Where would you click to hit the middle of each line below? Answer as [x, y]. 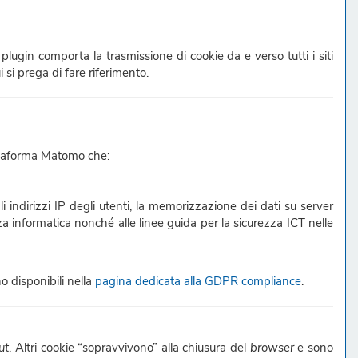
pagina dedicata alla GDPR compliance [198, 281]
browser [272, 348]
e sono [314, 348]
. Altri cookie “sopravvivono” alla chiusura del [129, 348]
